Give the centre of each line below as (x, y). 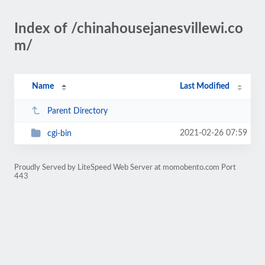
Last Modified (205, 86)
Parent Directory (77, 111)
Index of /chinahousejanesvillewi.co (129, 29)
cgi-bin (59, 133)
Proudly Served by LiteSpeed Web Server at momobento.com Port (125, 167)
